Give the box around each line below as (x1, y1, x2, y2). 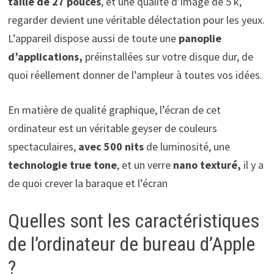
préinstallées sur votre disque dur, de (84, 49, 253, 64)
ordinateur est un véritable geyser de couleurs (7, 120, 217, 135)
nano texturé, (172, 157, 241, 172)
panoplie (178, 31, 221, 45)
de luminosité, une (143, 139, 230, 154)
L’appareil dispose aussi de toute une (7, 31, 179, 45)
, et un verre (116, 157, 173, 172)
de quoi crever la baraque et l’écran (7, 176, 168, 190)
